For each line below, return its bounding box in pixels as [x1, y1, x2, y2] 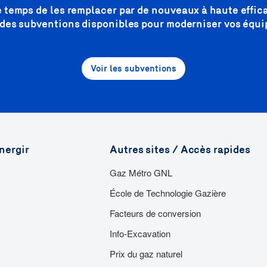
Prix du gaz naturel [110, 247, 182, 260]
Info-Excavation [110, 227, 170, 240]
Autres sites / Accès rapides [110, 143, 250, 156]
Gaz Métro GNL [110, 166, 172, 179]
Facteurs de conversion [110, 207, 201, 219]
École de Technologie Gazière [110, 187, 226, 199]
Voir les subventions [91, 63, 176, 74]
